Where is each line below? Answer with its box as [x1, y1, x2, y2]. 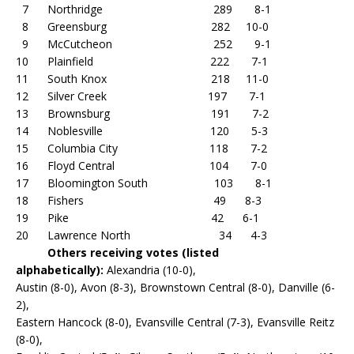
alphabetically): [16, 262, 104, 277]
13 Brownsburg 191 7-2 [16, 106, 269, 121]
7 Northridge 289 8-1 [16, 2, 271, 17]
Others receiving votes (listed [47, 245, 219, 260]
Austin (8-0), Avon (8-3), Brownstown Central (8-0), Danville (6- [16, 280, 335, 295]
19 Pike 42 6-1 [16, 210, 259, 225]
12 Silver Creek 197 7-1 [16, 88, 265, 104]
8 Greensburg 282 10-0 [16, 19, 269, 34]
